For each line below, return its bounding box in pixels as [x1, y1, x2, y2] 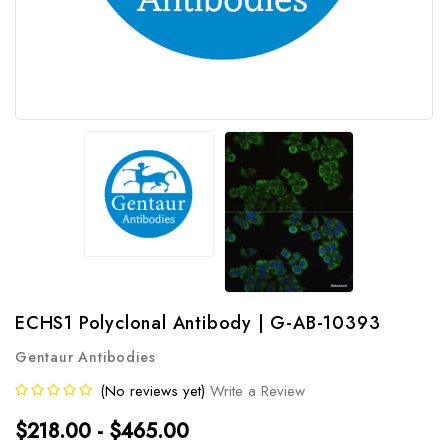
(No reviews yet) [100, 379, 205, 402]
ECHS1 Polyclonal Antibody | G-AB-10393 [15, 309, 381, 336]
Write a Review [210, 379, 305, 402]
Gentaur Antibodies [15, 346, 156, 367]
